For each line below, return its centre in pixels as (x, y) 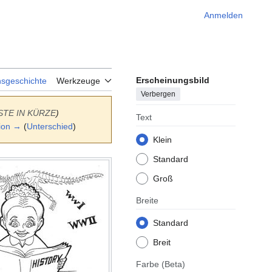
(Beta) (173, 264)
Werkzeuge (78, 81)
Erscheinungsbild (173, 80)
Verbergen (158, 94)
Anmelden (223, 15)
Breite (147, 201)
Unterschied (50, 127)
